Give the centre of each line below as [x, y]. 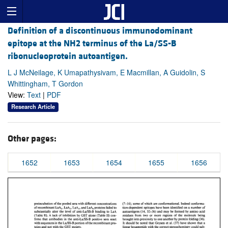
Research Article [33, 107]
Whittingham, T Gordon [45, 84]
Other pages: [32, 138]
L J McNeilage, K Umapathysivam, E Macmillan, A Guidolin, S [106, 73]
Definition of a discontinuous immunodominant [100, 31]
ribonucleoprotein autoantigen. [68, 56]
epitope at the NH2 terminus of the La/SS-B [92, 44]
